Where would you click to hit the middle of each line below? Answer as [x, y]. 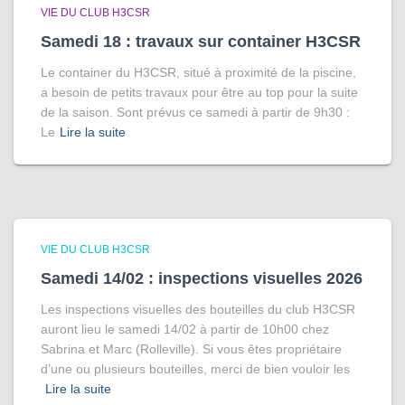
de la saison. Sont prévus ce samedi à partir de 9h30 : [195, 112]
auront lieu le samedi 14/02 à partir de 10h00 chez [185, 329]
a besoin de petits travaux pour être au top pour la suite [199, 92]
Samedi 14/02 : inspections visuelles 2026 [202, 278]
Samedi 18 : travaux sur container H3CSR [201, 42]
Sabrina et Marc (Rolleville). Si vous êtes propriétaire [191, 349]
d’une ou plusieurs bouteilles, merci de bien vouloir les [195, 369]
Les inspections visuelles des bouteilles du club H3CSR [198, 309]
